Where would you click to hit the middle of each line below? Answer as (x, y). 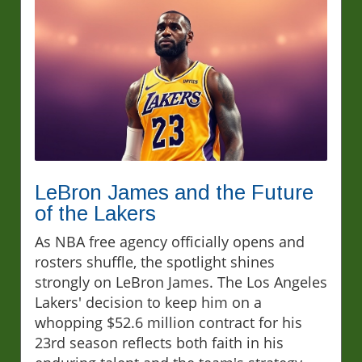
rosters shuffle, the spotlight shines (155, 261)
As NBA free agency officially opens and (170, 241)
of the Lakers (95, 213)
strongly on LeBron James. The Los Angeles (181, 282)
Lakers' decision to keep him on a (148, 302)
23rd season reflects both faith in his (159, 342)
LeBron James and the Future (174, 192)
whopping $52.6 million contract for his (168, 322)
